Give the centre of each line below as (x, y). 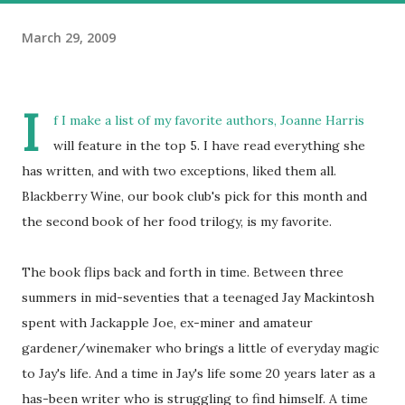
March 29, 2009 (69, 37)
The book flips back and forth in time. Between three (183, 272)
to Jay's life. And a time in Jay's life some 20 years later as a (198, 373)
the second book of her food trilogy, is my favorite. (177, 221)
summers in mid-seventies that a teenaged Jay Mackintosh (198, 297)
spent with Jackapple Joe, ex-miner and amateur (167, 322)
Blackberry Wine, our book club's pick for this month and (194, 196)
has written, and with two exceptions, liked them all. (179, 170)
